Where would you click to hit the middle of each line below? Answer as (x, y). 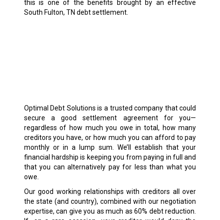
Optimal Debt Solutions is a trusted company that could (110, 108)
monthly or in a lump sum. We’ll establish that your (110, 148)
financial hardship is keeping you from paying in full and (110, 157)
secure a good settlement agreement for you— (110, 118)
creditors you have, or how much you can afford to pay (110, 138)
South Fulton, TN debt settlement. (76, 12)
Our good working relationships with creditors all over (110, 192)
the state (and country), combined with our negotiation (110, 202)
